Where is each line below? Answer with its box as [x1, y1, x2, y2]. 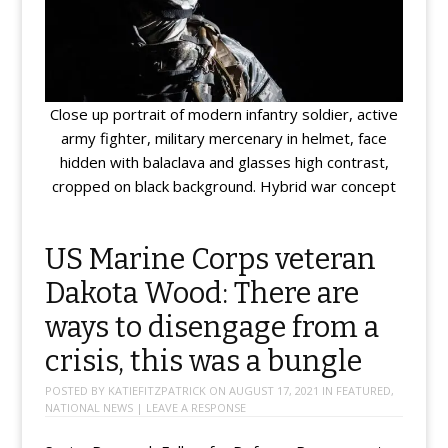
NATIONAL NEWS [44, 399, 133, 415]
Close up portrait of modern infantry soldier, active [50, 103, 398, 124]
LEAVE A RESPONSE [145, 399, 246, 415]
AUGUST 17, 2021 [228, 382, 319, 398]
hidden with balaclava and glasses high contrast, [59, 151, 389, 172]
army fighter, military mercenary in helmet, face [61, 127, 387, 148]
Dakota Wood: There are [44, 275, 359, 311]
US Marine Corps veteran [44, 241, 376, 277]
